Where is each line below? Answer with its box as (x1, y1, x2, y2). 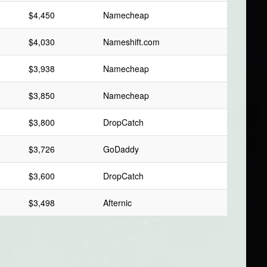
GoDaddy (103, 143, 139, 156)
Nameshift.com (103, 36, 160, 48)
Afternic (103, 197, 132, 209)
